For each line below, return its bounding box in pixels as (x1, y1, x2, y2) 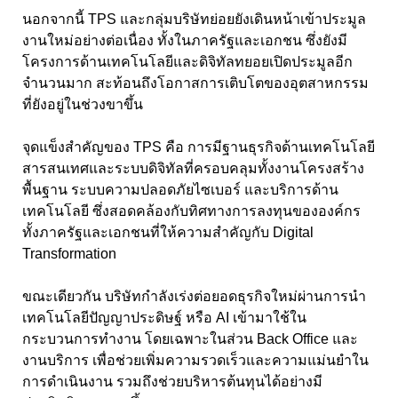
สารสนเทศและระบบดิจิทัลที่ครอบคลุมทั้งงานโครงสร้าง (22, 160, 364, 176)
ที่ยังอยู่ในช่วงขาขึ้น (22, 96, 143, 112)
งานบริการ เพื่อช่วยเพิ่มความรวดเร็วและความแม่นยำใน (22, 352, 369, 368)
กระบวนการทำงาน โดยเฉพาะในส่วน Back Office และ (22, 330, 358, 346)
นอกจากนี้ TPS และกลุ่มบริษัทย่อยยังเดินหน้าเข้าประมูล (22, 11, 366, 27)
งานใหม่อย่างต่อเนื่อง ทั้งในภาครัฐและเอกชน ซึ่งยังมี (22, 32, 347, 48)
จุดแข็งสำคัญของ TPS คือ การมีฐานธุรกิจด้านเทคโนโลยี (22, 139, 375, 155)
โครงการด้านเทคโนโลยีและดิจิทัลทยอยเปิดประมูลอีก (22, 53, 353, 69)
